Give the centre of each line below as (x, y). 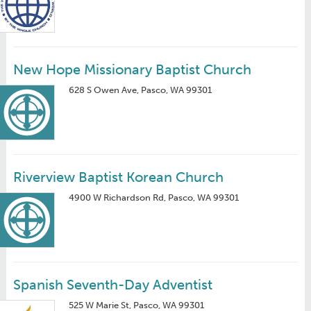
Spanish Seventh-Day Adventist (112, 285)
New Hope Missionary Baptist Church (132, 69)
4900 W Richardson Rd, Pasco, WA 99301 (153, 197)
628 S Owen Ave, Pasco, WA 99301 (140, 90)
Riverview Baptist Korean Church (118, 177)
